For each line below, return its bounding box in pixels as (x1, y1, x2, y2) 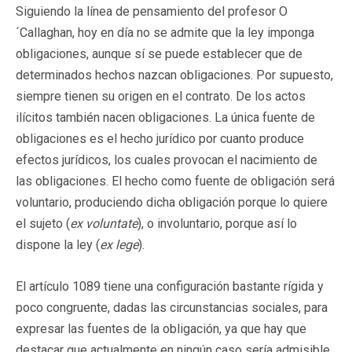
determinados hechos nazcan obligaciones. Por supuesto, (16, 67, 333, 82)
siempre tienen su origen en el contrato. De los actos (16, 88, 306, 104)
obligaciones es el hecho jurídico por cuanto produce (16, 130, 304, 146)
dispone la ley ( (16, 236, 100, 252)
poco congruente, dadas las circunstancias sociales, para (16, 299, 328, 315)
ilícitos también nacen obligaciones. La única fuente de (16, 109, 315, 125)
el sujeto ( (16, 215, 70, 231)
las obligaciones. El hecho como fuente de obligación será (16, 173, 335, 189)
